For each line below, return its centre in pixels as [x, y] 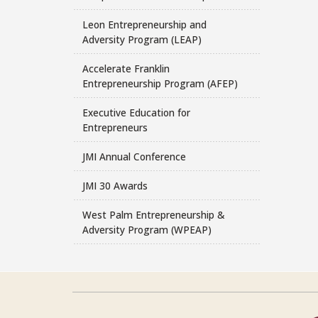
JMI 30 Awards [115, 185]
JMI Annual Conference [134, 156]
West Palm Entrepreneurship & [153, 214]
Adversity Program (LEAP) [142, 39]
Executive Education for [136, 112]
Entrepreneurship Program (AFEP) [160, 83]
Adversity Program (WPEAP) [147, 229]
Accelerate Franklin [126, 68]
